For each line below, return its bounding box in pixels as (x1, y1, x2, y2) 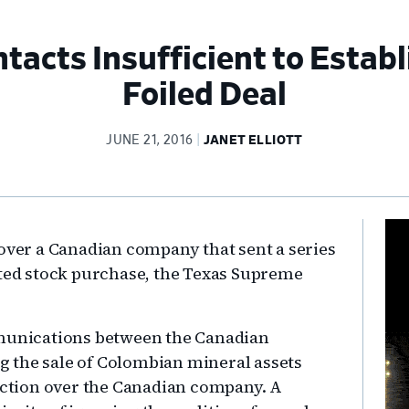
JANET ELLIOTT (203, 134, 303, 147)
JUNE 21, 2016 (106, 134, 194, 147)
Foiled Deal (122, 79, 287, 111)
